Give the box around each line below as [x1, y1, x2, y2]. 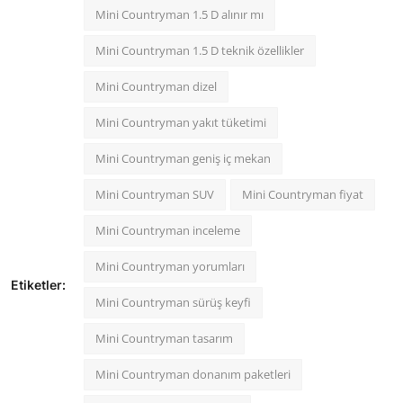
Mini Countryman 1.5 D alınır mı [95, 6, 264, 23]
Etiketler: [11, 277, 66, 293]
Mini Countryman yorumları [95, 258, 245, 275]
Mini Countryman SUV [95, 186, 214, 203]
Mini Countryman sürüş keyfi [95, 294, 251, 311]
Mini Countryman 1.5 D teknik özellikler [95, 42, 304, 59]
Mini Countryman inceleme [95, 222, 240, 239]
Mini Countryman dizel [95, 78, 217, 95]
